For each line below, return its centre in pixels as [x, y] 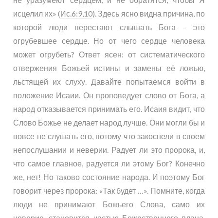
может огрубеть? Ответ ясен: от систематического [109, 54]
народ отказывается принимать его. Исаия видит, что [109, 109]
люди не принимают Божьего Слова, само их [109, 204]
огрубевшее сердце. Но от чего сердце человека [109, 41]
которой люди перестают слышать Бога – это [109, 27]
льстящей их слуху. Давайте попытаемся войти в [109, 82]
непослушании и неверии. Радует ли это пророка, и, [109, 150]
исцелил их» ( [37, 13]
